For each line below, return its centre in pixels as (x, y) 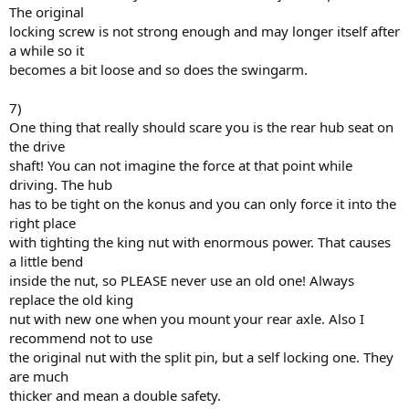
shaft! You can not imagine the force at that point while (181, 165)
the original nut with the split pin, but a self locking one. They (201, 357)
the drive (37, 146)
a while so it (47, 50)
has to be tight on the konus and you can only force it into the (203, 204)
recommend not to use (81, 338)
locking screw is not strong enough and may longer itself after (204, 31)
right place (42, 223)
